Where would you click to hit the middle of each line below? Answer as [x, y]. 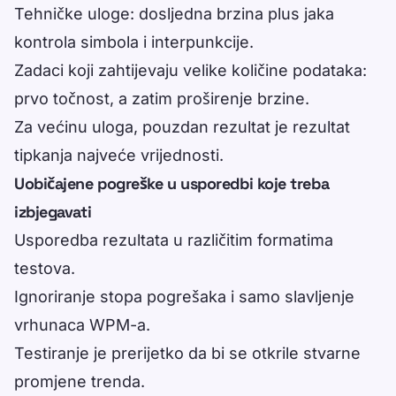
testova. [45, 269]
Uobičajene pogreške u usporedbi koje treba [172, 184]
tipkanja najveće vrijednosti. [119, 156]
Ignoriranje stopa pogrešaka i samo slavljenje [184, 297]
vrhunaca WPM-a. [82, 325]
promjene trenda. [80, 382]
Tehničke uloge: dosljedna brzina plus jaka [174, 14]
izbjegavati [53, 212]
